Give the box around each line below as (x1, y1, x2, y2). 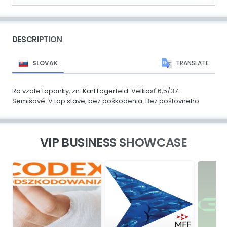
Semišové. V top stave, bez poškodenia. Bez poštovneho (12, 96, 199, 106)
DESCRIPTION (12, 33, 62, 45)
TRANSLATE (176, 58, 209, 67)
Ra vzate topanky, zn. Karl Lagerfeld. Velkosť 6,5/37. (12, 86, 179, 96)
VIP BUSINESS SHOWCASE (40, 134, 187, 151)
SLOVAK (32, 58, 58, 67)
